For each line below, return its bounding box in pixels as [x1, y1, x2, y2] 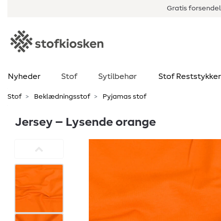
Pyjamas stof [101, 93, 147, 100]
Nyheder [7, 73, 40, 80]
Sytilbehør [98, 73, 137, 80]
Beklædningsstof [33, 93, 90, 100]
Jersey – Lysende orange [15, 116, 156, 128]
